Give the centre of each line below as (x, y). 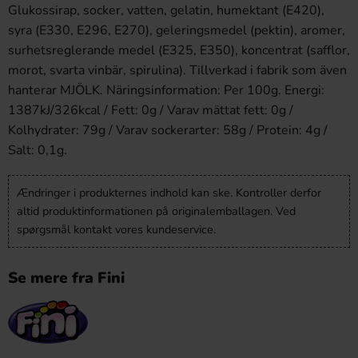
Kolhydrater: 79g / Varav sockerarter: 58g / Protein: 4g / (168, 130)
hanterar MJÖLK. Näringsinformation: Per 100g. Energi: (166, 90)
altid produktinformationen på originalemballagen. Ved (156, 211)
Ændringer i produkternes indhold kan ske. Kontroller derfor (169, 193)
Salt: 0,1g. (38, 150)
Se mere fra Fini (66, 278)
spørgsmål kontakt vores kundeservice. (116, 229)
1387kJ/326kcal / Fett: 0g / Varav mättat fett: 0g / (151, 110)
